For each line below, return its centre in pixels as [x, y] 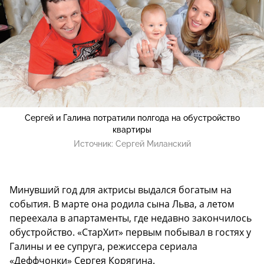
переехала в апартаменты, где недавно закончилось [131, 218]
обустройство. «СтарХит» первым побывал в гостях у [130, 232]
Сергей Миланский [153, 143]
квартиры [132, 129]
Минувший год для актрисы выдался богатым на [121, 189]
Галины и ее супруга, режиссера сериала [103, 246]
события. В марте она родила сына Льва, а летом [122, 204]
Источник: [94, 143]
